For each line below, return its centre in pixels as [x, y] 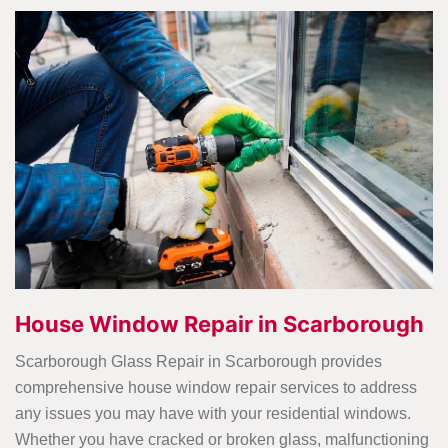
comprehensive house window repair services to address [216, 388]
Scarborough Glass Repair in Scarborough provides [198, 362]
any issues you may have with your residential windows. [213, 414]
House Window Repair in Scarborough [219, 324]
